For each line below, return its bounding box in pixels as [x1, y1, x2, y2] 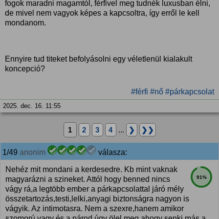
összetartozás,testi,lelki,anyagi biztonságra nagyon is [5, 195, 189, 203]
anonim [20, 148, 45, 156]
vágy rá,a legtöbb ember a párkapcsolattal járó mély [5, 185, 184, 193]
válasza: [96, 148, 127, 156]
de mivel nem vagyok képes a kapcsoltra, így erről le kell [5, 9, 199, 17]
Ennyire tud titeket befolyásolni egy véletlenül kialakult [5, 55, 192, 63]
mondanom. [5, 19, 46, 27]
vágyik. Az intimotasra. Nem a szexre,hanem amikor [5, 204, 184, 213]
